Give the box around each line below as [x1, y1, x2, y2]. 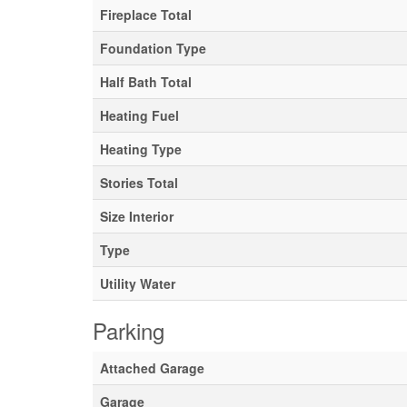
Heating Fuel [100, 106, 179, 124]
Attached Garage [100, 359, 204, 377]
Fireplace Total [100, 5, 192, 24]
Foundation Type [100, 39, 206, 57]
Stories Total [100, 174, 178, 192]
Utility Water [100, 274, 175, 293]
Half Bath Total [100, 73, 192, 91]
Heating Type [100, 140, 182, 158]
